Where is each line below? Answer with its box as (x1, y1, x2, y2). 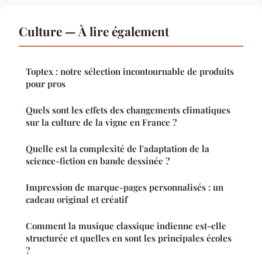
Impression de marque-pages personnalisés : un (26, 181, 223, 194)
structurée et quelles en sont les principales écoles (26, 232, 232, 244)
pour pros (26, 78, 65, 90)
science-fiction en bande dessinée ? (26, 155, 170, 167)
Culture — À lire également (19, 23, 169, 40)
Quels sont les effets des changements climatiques (26, 104, 230, 116)
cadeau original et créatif (26, 194, 127, 206)
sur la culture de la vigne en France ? (26, 116, 177, 129)
